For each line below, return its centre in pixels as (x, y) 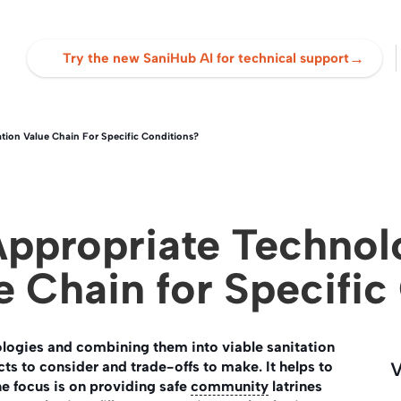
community (230, 386)
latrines (295, 386)
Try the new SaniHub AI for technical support (206, 58)
